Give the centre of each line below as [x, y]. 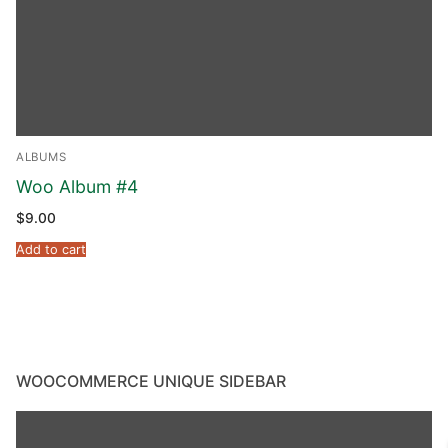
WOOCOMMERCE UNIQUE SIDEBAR [151, 381]
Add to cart [51, 250]
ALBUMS [41, 156]
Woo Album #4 [77, 186]
